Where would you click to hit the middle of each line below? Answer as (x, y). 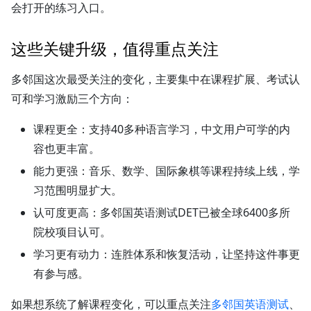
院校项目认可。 (72, 232)
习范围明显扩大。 (78, 190)
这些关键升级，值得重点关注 (115, 49)
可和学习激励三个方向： (72, 98)
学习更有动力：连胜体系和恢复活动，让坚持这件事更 (167, 254)
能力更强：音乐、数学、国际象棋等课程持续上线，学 (167, 170)
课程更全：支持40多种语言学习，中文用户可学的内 (162, 129)
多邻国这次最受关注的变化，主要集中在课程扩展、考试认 (155, 79)
